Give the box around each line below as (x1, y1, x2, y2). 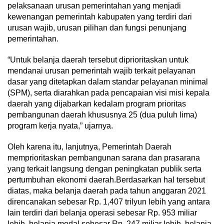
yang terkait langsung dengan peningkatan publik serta (7, 164, 201, 173)
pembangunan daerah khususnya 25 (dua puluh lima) (7, 110, 197, 119)
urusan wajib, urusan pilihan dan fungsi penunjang (7, 23, 186, 32)
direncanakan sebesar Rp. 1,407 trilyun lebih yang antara (7, 197, 210, 206)
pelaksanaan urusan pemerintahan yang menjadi (7, 1, 181, 10)
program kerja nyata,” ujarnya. (7, 121, 113, 130)
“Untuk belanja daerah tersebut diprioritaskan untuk (7, 55, 188, 64)
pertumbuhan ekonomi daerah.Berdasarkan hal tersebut (7, 175, 205, 184)
